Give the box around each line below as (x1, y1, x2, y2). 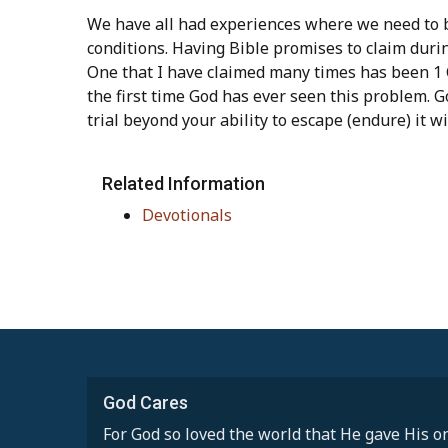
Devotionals (142, 203, 232, 226)
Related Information (102, 172, 265, 194)
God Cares (103, 391, 188, 413)
